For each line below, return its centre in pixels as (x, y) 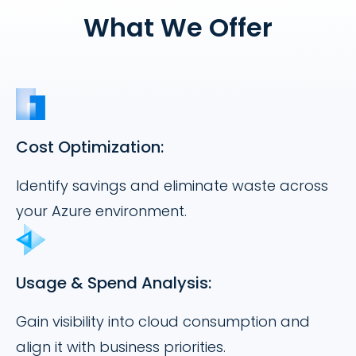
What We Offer (178, 27)
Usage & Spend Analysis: (114, 282)
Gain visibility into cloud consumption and (163, 321)
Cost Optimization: (90, 147)
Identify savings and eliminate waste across (172, 185)
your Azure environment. (101, 211)
